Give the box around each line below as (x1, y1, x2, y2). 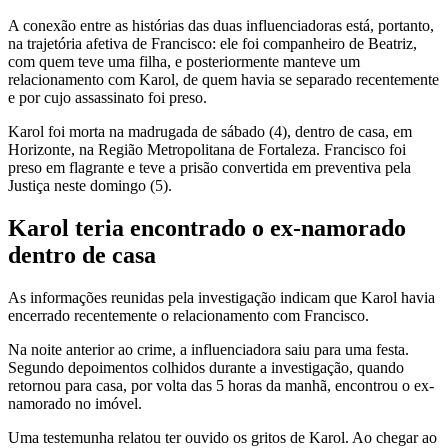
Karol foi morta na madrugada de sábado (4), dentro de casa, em (8, 123, 412, 141)
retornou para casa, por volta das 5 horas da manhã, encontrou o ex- (8, 377, 434, 395)
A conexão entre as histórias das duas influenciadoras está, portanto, (8, 17, 434, 35)
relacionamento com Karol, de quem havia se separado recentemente (8, 71, 439, 89)
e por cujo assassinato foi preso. (8, 89, 207, 107)
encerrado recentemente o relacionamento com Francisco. (8, 307, 369, 325)
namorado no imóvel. (8, 395, 142, 413)
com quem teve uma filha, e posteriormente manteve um (8, 53, 360, 71)
